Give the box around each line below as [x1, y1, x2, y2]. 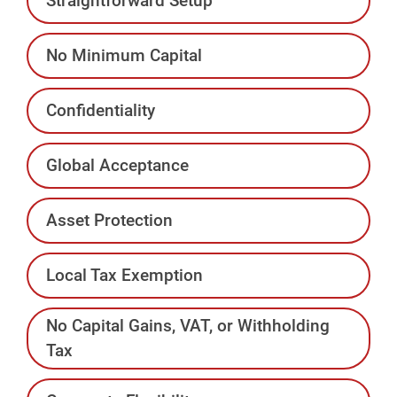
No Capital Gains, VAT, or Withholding [46, 315, 330, 336]
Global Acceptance [46, 154, 189, 175]
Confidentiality [46, 99, 155, 121]
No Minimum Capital [46, 44, 202, 66]
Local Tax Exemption [46, 264, 203, 285]
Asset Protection [46, 209, 173, 230]
